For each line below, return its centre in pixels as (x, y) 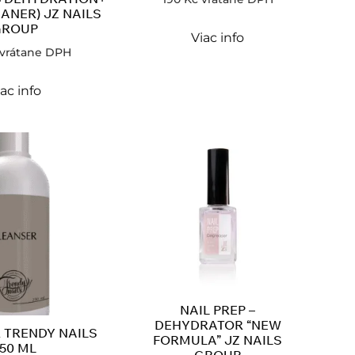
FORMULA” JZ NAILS (218, 340)
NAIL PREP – (218, 309)
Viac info (218, 37)
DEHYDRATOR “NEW (218, 324)
